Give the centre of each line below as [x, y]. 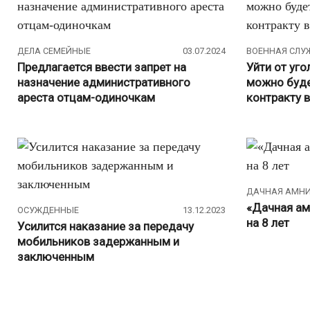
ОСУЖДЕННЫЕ [48, 210]
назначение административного [104, 82]
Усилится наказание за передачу [106, 226]
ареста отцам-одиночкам [86, 97]
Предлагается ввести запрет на [102, 67]
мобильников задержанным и [98, 241]
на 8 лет [268, 222]
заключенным [56, 256]
